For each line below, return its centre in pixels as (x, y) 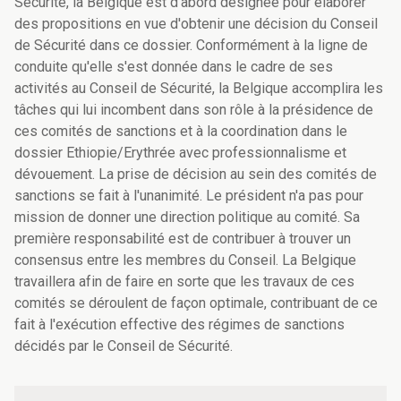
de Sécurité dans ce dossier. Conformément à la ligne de (191, 46)
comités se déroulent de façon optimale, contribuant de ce (196, 303)
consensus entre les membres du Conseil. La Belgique (185, 260)
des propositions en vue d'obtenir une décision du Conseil (196, 24)
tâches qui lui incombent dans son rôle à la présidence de (194, 110)
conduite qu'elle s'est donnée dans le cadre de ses (174, 67)
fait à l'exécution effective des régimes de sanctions (179, 325)
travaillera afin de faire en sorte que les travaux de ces (184, 282)
